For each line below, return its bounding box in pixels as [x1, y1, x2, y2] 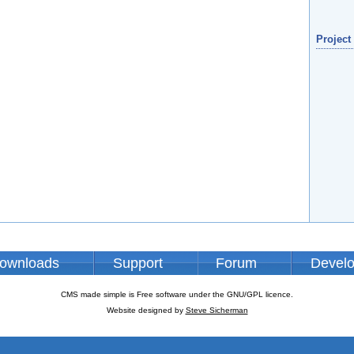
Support [112, 255, 163, 271]
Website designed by [106, 306, 186, 315]
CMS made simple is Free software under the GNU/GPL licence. [61, 290, 293, 299]
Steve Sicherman [185, 306, 248, 315]
